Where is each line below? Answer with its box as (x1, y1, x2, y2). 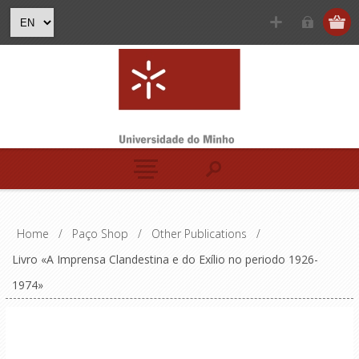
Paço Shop (71, 226, 128, 241)
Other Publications (151, 226, 247, 241)
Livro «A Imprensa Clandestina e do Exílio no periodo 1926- (11, 252, 318, 267)
